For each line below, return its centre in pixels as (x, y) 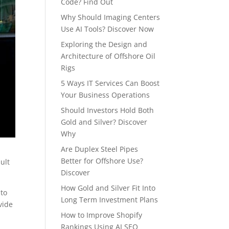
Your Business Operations (106, 95)
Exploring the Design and (104, 44)
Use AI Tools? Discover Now (108, 29)
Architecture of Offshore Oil (108, 56)
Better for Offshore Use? (102, 161)
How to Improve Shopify (102, 215)
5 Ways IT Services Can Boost (110, 83)
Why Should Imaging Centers (111, 17)
